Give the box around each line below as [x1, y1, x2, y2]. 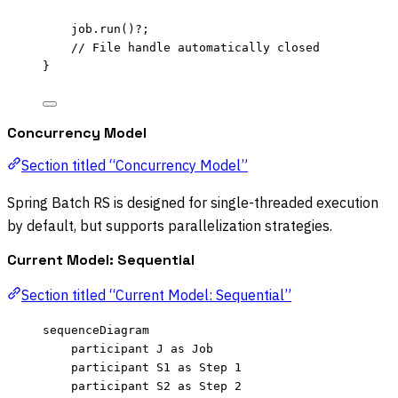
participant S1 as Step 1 [71, 361, 242, 375]
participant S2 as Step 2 [71, 379, 242, 394]
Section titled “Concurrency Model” [21, 156, 248, 175]
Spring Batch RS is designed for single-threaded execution [7, 194, 378, 212]
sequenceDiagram [43, 323, 149, 338]
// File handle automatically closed [71, 41, 320, 55]
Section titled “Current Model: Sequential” [21, 286, 291, 305]
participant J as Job [71, 342, 213, 356]
